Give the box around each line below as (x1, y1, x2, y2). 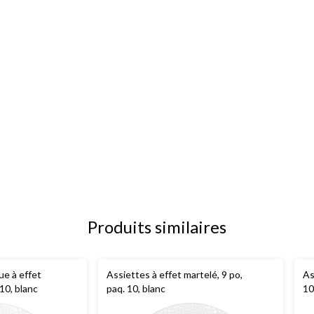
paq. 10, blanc (107, 282, 165, 295)
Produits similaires (88, 217, 226, 238)
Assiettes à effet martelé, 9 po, (107, 268, 243, 281)
